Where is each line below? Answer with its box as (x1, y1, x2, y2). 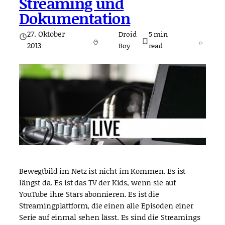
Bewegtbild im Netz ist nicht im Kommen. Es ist (19, 165, 186, 177)
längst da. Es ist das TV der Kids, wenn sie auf (19, 177, 176, 188)
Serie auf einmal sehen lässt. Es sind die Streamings (19, 211, 200, 223)
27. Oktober (27, 28, 65, 39)
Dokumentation (19, 7, 131, 29)
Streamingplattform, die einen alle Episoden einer (19, 200, 193, 211)
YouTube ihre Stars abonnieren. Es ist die (19, 188, 159, 200)
